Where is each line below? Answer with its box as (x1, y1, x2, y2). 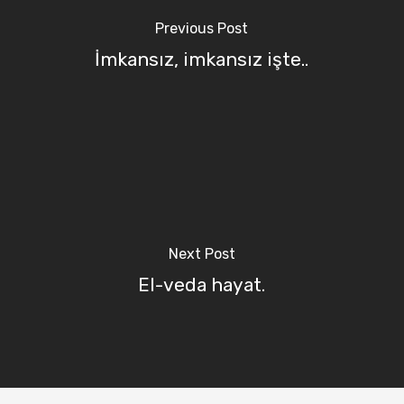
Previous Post (155, 20, 249, 38)
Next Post (168, 245, 235, 263)
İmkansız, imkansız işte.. (95, 48, 309, 71)
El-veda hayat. (138, 273, 266, 297)
